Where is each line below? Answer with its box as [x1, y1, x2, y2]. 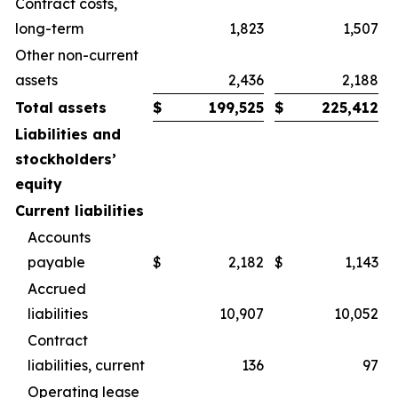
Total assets [15, 99, 107, 116]
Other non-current [15, 46, 139, 64]
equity [15, 175, 62, 193]
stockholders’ [15, 150, 116, 168]
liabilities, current [28, 356, 145, 374]
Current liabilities [15, 202, 144, 219]
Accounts [28, 228, 91, 246]
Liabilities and [15, 125, 121, 143]
